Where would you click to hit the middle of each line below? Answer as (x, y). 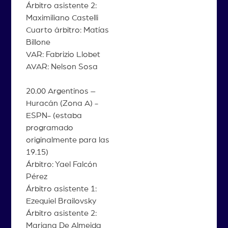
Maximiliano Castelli (62, 18)
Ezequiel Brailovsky (61, 201)
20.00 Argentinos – (61, 91)
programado (49, 127)
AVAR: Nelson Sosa (62, 66)
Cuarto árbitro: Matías (67, 30)
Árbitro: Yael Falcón (61, 164)
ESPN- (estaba (54, 115)
